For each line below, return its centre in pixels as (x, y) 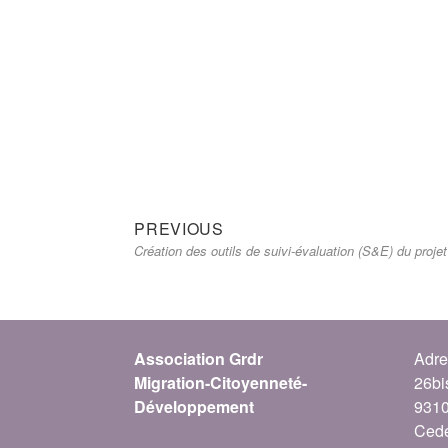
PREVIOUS (179, 228)
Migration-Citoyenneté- (221, 382)
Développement (194, 406)
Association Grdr (199, 358)
